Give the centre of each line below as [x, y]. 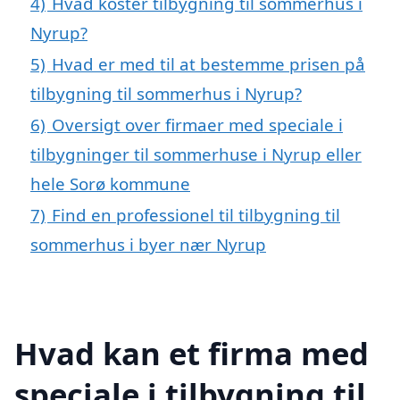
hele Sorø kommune [110, 184]
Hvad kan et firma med [192, 353]
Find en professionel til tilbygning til [196, 215]
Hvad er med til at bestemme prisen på [208, 64]
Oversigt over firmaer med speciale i [197, 125]
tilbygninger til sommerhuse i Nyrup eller [196, 154]
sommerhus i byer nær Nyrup [148, 245]
